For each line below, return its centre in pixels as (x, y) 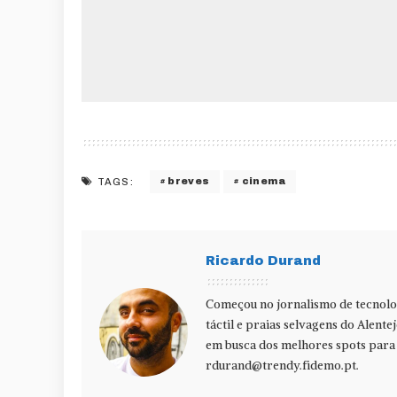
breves (189, 181)
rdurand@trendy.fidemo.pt (281, 365)
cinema (263, 181)
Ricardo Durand (263, 260)
